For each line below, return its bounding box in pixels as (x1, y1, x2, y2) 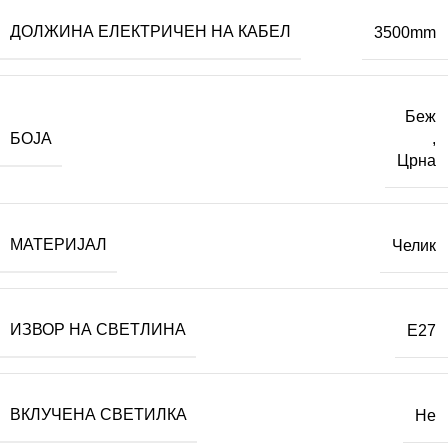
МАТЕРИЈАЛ (10, 236, 107, 254)
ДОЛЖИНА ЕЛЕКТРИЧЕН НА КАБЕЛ (10, 23, 291, 41)
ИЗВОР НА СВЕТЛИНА (10, 321, 186, 339)
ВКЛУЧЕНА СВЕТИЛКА (10, 406, 187, 424)
